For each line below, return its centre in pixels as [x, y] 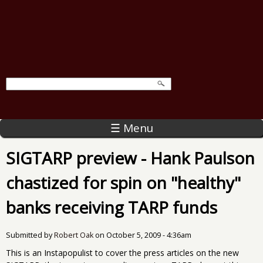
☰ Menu [131, 128]
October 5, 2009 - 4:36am [149, 235]
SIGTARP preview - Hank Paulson [130, 158]
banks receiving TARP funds [112, 207]
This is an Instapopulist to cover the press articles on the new [122, 252]
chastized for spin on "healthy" [123, 182]
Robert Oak [74, 235]
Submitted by [30, 235]
